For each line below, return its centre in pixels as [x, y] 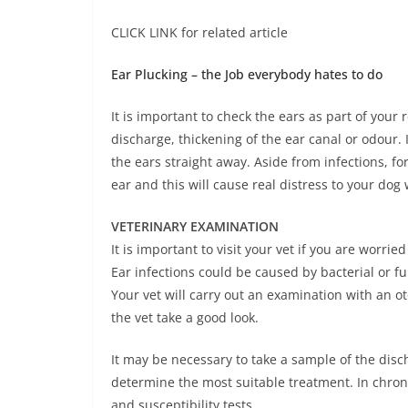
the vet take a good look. [185, 317]
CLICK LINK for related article [199, 32]
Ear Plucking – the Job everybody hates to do [247, 74]
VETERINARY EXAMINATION [195, 226]
